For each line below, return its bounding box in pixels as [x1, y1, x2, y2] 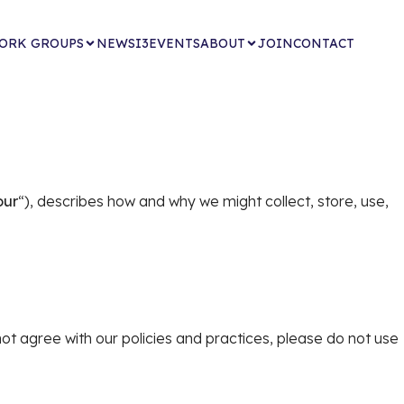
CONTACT [292, 35, 354, 51]
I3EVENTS [134, 35, 200, 51]
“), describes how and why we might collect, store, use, [18, 192, 389, 210]
